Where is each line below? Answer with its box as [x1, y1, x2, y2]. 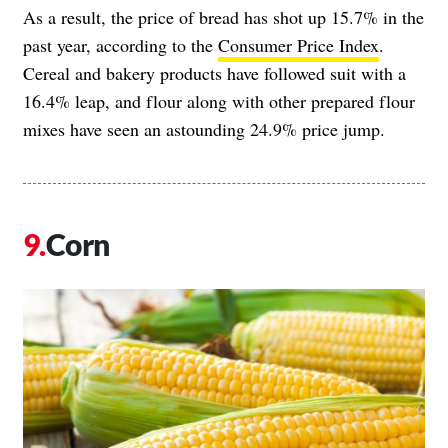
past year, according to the [23, 32, 218, 57]
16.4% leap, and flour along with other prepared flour [23, 88, 415, 113]
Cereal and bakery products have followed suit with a [23, 60, 406, 85]
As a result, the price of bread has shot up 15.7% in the [23, 4, 424, 29]
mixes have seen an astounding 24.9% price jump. [23, 116, 385, 141]
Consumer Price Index [218, 32, 379, 57]
